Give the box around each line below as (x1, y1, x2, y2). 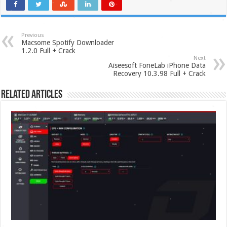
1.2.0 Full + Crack (21, 46, 76, 55)
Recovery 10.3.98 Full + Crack (112, 69, 206, 78)
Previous (21, 31, 45, 39)
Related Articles (1, 89, 63, 101)
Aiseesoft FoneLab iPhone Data (108, 61, 206, 69)
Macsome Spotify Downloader (21, 38, 115, 47)
